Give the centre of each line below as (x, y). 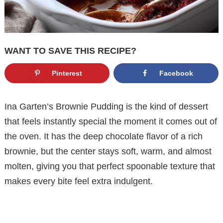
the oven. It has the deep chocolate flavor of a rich (104, 136)
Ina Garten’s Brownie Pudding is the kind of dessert (106, 106)
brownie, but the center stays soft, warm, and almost (108, 151)
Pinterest (67, 73)
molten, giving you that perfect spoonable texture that (110, 166)
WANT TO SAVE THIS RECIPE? (70, 51)
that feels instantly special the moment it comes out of (111, 121)
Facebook (176, 73)
